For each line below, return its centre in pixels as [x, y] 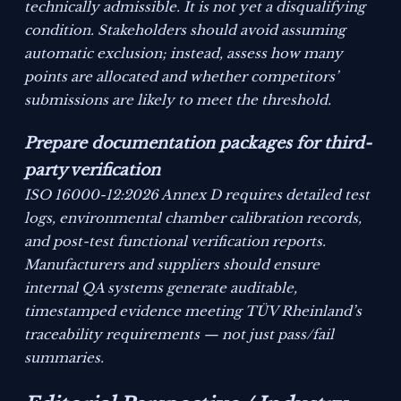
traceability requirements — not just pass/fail [179, 335]
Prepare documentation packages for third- [198, 144]
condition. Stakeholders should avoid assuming [185, 30]
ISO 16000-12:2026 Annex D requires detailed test [197, 195]
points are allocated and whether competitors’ [182, 77]
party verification [93, 171]
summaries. [64, 358]
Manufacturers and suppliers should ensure [172, 265]
